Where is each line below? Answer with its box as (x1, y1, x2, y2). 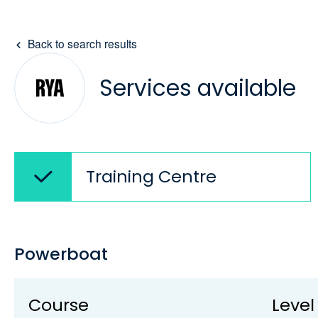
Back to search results (27, 35, 137, 51)
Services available (99, 72, 296, 104)
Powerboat (14, 242, 108, 265)
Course (28, 293, 89, 317)
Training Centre (86, 165, 216, 188)
